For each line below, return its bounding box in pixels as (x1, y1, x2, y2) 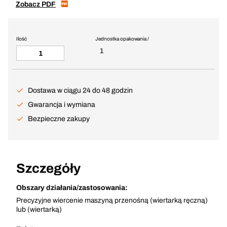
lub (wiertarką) (16, 206, 62, 213)
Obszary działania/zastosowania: (16, 184, 128, 192)
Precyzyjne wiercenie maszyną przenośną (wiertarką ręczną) (16, 197, 208, 204)
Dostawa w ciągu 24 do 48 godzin (28, 87, 133, 94)
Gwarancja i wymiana (28, 101, 95, 108)
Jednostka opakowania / (95, 36, 149, 42)
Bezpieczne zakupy (28, 115, 90, 123)
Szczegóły (16, 161, 81, 175)
